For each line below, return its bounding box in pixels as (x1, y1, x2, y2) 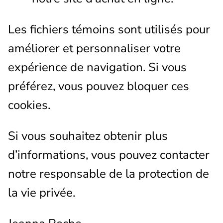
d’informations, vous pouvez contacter (8, 146, 210, 163)
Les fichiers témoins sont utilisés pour (8, 21, 210, 37)
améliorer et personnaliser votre (8, 40, 181, 56)
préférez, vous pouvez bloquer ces (8, 78, 189, 94)
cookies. (8, 97, 50, 113)
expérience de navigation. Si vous (8, 59, 187, 75)
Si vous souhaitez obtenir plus (8, 127, 168, 144)
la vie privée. (8, 184, 75, 201)
